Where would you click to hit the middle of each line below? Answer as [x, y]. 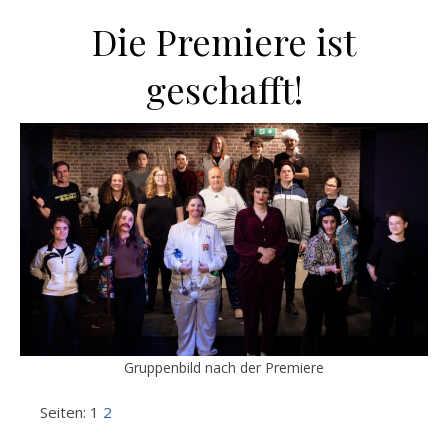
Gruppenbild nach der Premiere [224, 367]
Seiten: [65, 411]
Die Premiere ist [224, 41]
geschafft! [224, 89]
